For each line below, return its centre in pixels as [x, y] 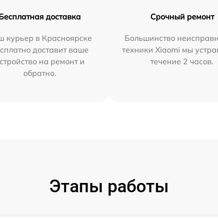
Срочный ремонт [182, 17]
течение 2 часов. [182, 61]
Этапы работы [109, 186]
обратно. [40, 73]
